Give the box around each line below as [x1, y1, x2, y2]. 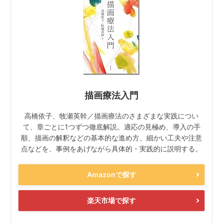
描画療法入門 [85, 90, 138, 101]
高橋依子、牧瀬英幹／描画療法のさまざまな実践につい [24, 111, 199, 120]
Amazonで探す [87, 170, 136, 179]
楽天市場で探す [87, 196, 136, 205]
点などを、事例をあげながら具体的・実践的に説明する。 [21, 144, 202, 153]
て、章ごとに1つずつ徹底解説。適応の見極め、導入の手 [22, 122, 201, 131]
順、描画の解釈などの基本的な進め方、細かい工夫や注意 [21, 133, 202, 142]
